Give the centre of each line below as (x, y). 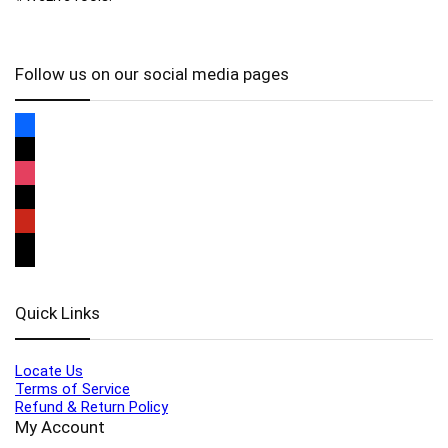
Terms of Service (72, 389)
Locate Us (49, 371)
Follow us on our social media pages (152, 74)
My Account (60, 427)
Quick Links (57, 313)
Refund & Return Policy (91, 407)
